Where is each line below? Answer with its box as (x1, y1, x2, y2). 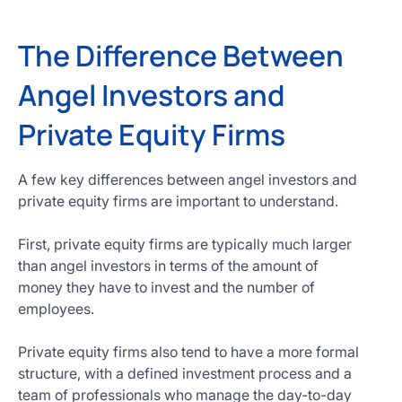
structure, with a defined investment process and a (18, 364, 352, 382)
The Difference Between (18, 36, 344, 75)
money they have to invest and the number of (18, 278, 315, 296)
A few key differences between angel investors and (18, 170, 357, 188)
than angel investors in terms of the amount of (18, 257, 319, 275)
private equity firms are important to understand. (18, 192, 338, 210)
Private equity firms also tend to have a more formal (18, 343, 359, 361)
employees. (18, 300, 94, 318)
